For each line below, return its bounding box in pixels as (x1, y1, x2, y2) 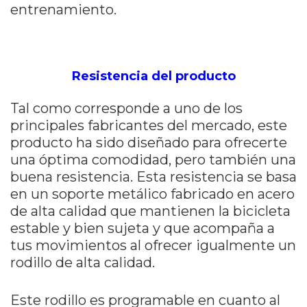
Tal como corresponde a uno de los (10, 100, 243, 117)
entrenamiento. (10, 1, 116, 19)
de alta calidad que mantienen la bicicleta (10, 203, 291, 220)
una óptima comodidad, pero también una (10, 151, 296, 169)
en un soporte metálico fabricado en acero (10, 186, 295, 203)
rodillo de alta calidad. (10, 254, 155, 271)
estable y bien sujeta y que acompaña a (10, 220, 275, 237)
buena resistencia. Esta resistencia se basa (10, 169, 297, 186)
